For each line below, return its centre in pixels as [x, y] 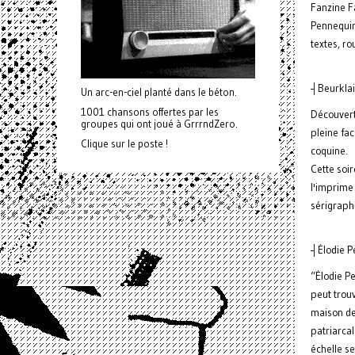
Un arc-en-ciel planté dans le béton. [159, 92]
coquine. [329, 151]
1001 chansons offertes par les [150, 112]
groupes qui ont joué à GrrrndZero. [159, 124]
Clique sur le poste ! [124, 144]
